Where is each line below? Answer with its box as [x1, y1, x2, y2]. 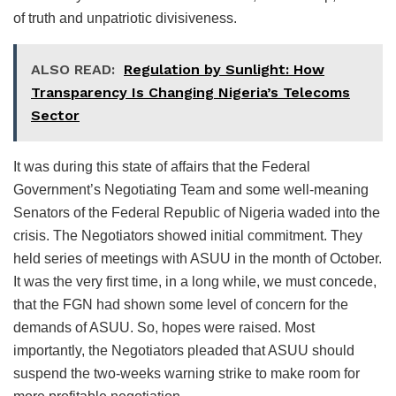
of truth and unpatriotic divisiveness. [13, 10, 237, 26]
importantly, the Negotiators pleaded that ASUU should [13, 342, 354, 358]
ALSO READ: [31, 60, 115, 78]
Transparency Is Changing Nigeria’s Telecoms [31, 83, 350, 101]
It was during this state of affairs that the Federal [13, 158, 310, 174]
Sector [31, 106, 80, 124]
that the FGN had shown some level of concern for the [13, 296, 348, 312]
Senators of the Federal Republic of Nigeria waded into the [13, 204, 380, 220]
